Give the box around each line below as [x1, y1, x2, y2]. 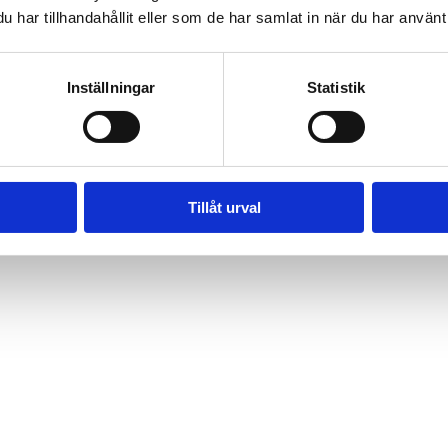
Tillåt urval [187, 198, 261, 216]
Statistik [307, 78, 365, 96]
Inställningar [66, 78, 156, 96]
